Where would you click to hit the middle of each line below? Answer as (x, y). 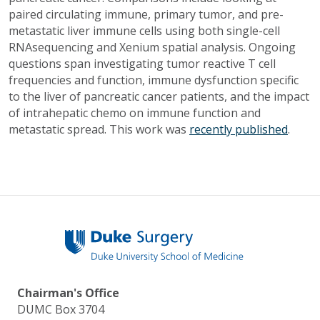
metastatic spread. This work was (99, 129)
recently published (239, 129)
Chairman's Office (68, 292)
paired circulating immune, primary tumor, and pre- (146, 14)
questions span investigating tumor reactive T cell (142, 63)
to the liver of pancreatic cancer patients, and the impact (159, 96)
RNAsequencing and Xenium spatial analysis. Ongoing (152, 47)
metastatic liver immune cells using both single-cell (144, 30)
